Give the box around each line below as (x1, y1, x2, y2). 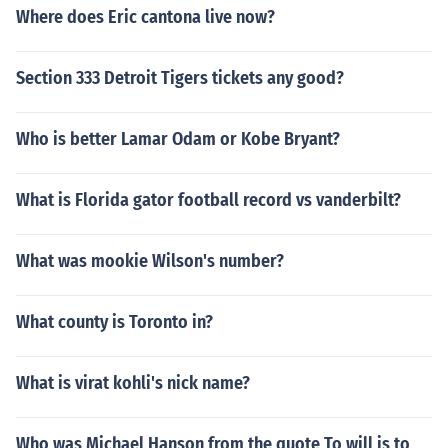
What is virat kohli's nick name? (16, 372, 250, 394)
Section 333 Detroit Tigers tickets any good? (16, 67, 344, 89)
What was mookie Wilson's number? (16, 250, 284, 272)
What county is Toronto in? (16, 311, 213, 333)
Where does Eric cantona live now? (16, 6, 275, 28)
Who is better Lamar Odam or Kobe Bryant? (16, 128, 340, 150)
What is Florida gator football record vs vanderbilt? (16, 189, 401, 211)
